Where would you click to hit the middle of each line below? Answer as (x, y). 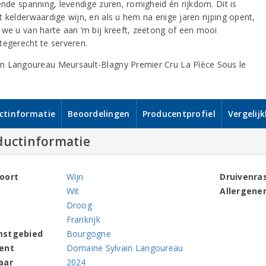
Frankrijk (83, 219)
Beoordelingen (99, 114)
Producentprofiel (179, 114)
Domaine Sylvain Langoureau (125, 248)
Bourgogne (88, 234)
